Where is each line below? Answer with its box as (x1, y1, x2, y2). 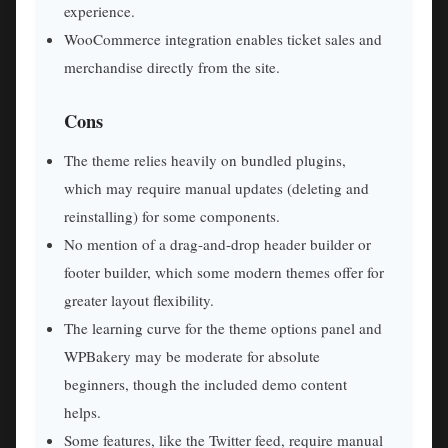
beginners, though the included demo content (64, 374, 347, 395)
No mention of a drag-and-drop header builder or (64, 234, 371, 255)
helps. (64, 402, 101, 423)
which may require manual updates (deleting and (64, 178, 369, 199)
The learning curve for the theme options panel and (64, 318, 382, 339)
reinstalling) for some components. (64, 206, 280, 227)
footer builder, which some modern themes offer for (64, 262, 384, 283)
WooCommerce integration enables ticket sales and (64, 28, 382, 49)
